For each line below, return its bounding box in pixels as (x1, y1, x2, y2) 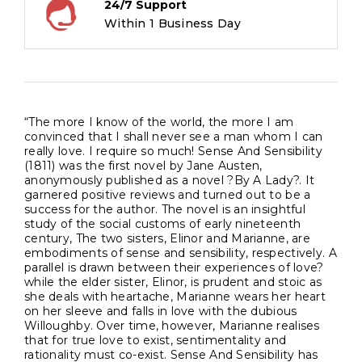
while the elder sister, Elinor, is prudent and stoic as (24, 275, 322, 290)
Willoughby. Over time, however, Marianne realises (24, 318, 320, 334)
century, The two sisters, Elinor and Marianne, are (24, 231, 310, 246)
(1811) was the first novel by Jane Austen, (24, 158, 263, 174)
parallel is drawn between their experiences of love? (24, 260, 324, 276)
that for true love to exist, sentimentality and (24, 333, 287, 348)
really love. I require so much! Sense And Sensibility (24, 144, 322, 159)
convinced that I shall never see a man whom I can (24, 129, 323, 145)
